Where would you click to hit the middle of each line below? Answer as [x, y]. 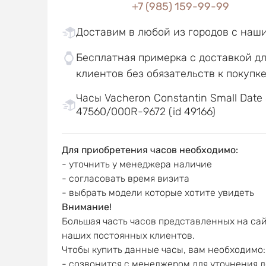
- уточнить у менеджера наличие [137, 164]
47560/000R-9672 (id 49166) [145, 112]
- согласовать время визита [125, 178]
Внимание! [86, 207]
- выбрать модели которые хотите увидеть [158, 193]
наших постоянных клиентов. [128, 235]
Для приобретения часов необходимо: [150, 150]
